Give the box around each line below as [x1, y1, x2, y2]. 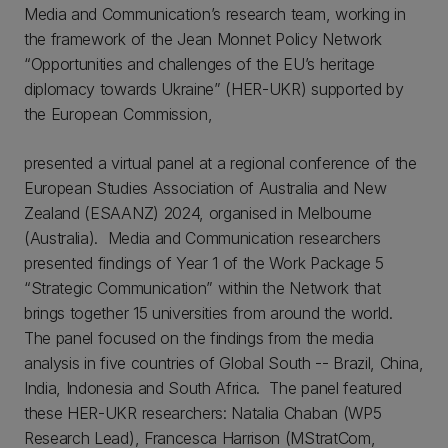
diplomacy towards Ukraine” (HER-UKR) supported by [24, 78, 404, 99]
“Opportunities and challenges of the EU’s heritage [24, 53, 375, 74]
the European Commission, [24, 103, 213, 124]
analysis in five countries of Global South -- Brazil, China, [24, 352, 424, 373]
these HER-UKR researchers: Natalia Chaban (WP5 [24, 402, 382, 423]
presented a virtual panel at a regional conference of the [24, 152, 417, 173]
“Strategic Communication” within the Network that [24, 277, 381, 298]
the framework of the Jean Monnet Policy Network [24, 28, 382, 49]
